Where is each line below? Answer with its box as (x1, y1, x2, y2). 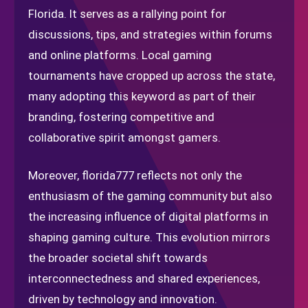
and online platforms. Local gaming (28, 48, 212, 62)
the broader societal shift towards (28, 251, 208, 265)
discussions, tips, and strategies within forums (28, 27, 272, 41)
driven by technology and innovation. (28, 292, 217, 306)
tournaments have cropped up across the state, (28, 69, 275, 82)
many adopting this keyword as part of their (28, 89, 256, 103)
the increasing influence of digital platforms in (28, 210, 268, 223)
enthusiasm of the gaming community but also (28, 189, 272, 203)
